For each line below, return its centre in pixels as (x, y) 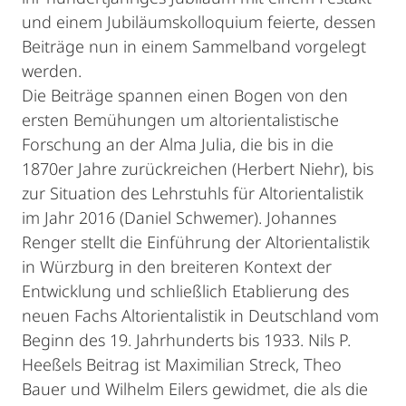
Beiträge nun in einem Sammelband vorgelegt (194, 46)
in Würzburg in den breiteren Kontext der (177, 266)
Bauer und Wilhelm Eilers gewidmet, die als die (195, 389)
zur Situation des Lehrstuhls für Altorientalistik (193, 193)
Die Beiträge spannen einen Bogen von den (185, 95)
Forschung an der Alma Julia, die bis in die (178, 144)
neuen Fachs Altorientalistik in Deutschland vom (200, 315)
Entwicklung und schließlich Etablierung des (185, 291)
